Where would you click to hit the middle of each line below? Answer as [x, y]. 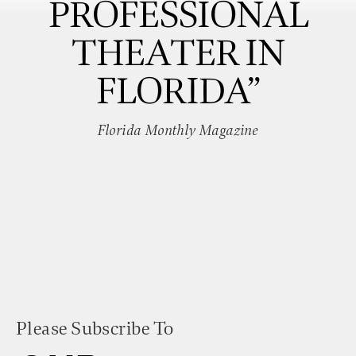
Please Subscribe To [95, 329]
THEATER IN [178, 54]
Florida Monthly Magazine [178, 131]
